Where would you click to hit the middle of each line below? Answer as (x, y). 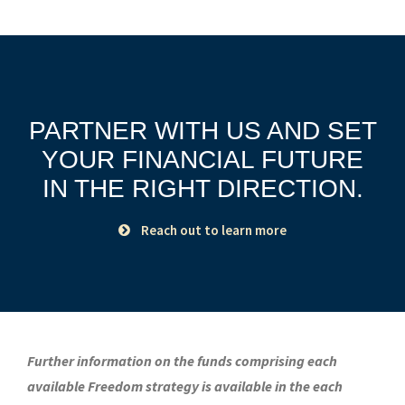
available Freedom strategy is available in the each (185, 386)
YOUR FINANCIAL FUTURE (202, 160)
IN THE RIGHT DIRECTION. (202, 189)
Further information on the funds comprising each (182, 361)
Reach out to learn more (214, 231)
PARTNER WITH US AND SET (202, 131)
